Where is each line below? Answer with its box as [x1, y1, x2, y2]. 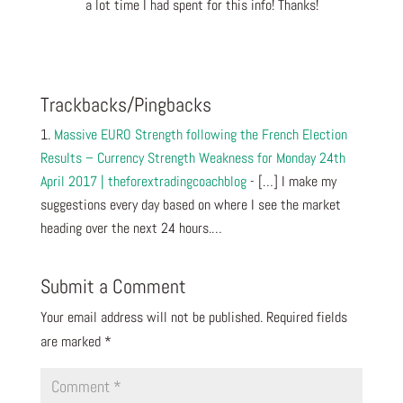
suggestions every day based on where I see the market [40, 194, 341, 214]
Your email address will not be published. [40, 307, 263, 327]
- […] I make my [246, 171, 336, 191]
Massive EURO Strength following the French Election [53, 124, 347, 144]
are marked [40, 331, 104, 351]
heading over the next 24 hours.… [40, 218, 222, 237]
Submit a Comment [40, 273, 186, 299]
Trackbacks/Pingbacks [40, 91, 211, 117]
